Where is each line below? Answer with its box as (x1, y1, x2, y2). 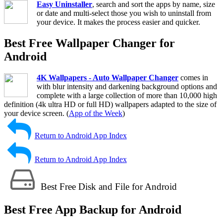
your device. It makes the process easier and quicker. (37, 17, 200, 26)
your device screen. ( (4, 109, 69, 117)
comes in (178, 73, 208, 82)
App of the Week (69, 109, 122, 117)
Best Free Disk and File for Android (41, 181, 177, 192)
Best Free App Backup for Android (4, 203, 181, 217)
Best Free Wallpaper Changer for (4, 36, 175, 50)
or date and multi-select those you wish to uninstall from (37, 8, 211, 17)
